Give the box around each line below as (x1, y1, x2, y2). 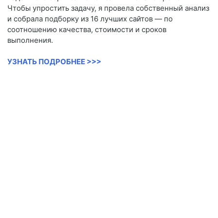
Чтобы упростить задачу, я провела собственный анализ (7, 3, 209, 13)
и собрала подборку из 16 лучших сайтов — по (7, 14, 173, 24)
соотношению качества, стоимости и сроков (7, 25, 166, 35)
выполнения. (7, 36, 53, 45)
